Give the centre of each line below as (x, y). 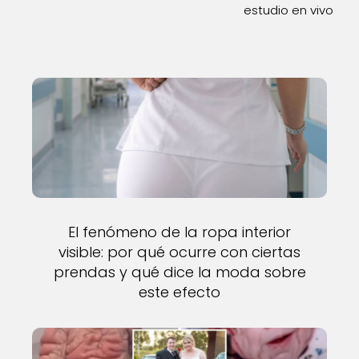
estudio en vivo (288, 10)
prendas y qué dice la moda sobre (179, 272)
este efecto (179, 292)
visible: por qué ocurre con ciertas (179, 252)
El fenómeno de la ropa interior (179, 232)
